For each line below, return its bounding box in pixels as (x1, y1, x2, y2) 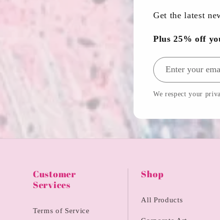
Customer (33, 167, 76, 180)
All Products (141, 195, 183, 204)
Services (33, 178, 71, 191)
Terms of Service (33, 206, 90, 215)
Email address (153, 58, 207, 69)
